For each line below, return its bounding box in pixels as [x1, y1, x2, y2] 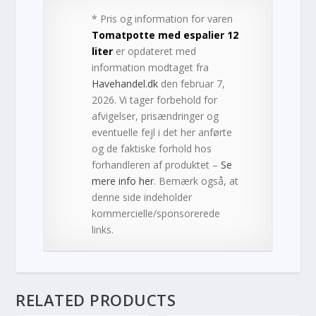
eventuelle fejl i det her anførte [92, 125, 233, 139]
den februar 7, [158, 76, 226, 90]
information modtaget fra [92, 60, 209, 74]
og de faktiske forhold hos [92, 141, 212, 155]
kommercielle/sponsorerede [92, 206, 221, 220]
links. [92, 222, 114, 236]
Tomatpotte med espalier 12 [92, 28, 239, 42]
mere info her [92, 174, 154, 188]
